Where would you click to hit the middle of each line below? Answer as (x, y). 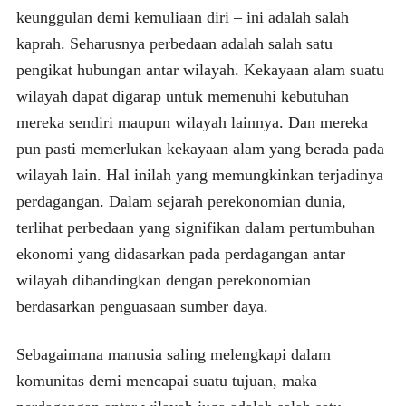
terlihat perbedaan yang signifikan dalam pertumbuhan (195, 227)
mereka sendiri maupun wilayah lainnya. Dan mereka (192, 122)
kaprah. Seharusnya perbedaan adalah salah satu (174, 43)
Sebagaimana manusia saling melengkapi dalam (173, 354)
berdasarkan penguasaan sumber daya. (142, 306)
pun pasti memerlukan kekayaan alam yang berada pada (200, 148)
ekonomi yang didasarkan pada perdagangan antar (180, 253)
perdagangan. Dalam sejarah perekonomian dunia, (181, 201)
